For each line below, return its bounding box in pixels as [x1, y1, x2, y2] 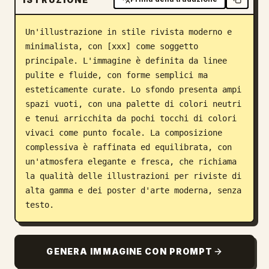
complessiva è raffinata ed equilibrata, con [25, 142, 232, 152]
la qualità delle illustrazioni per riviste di [25, 171, 241, 181]
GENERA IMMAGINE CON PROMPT [46, 246, 213, 256]
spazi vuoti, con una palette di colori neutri [25, 99, 241, 109]
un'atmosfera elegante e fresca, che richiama [25, 157, 237, 166]
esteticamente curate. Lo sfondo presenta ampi [25, 85, 241, 94]
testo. [25, 200, 54, 210]
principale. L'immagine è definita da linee [25, 56, 227, 65]
